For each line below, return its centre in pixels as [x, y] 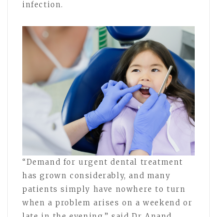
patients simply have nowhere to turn [104, 189]
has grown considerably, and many [97, 175]
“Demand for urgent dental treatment [103, 162]
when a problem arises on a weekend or [108, 202]
